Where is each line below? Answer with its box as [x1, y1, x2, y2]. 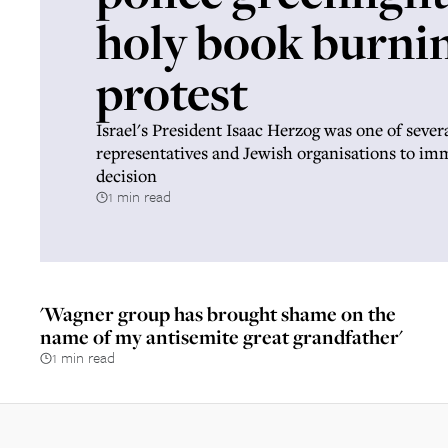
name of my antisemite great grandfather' [40, 323, 403, 350]
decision [96, 164, 157, 187]
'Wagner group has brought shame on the [40, 300, 396, 327]
